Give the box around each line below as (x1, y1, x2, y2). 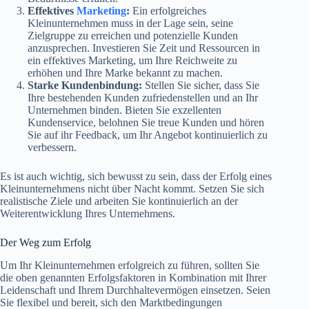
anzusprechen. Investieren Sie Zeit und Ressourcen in (28, 42, 260, 54)
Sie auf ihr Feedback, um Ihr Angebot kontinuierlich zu (28, 129, 268, 141)
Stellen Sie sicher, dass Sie (142, 79, 259, 92)
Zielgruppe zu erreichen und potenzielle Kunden (28, 30, 238, 42)
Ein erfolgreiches (130, 5, 206, 17)
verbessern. (28, 141, 77, 154)
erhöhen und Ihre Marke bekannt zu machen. (28, 67, 223, 79)
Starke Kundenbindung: (28, 79, 142, 92)
